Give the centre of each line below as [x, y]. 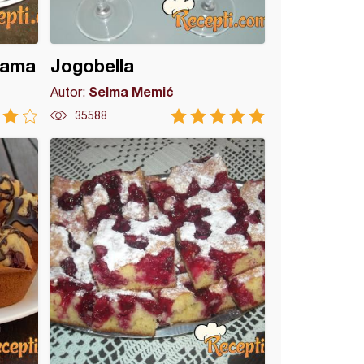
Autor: [70, 92]
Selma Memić [132, 91]
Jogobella [93, 66]
